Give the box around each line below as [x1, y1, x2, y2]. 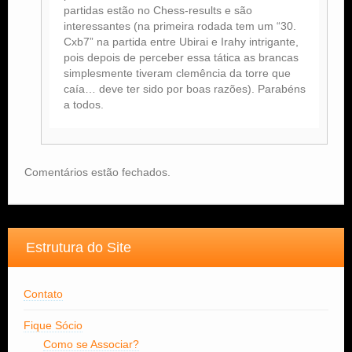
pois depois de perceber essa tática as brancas [64, 50, 299, 64]
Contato [24, 287, 63, 300]
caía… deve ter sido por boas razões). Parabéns [64, 82, 306, 95]
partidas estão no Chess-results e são [64, 3, 252, 16]
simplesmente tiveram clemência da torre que [64, 66, 291, 79]
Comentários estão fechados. [24, 165, 170, 178]
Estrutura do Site [26, 239, 131, 255]
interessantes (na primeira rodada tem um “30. [64, 19, 296, 32]
